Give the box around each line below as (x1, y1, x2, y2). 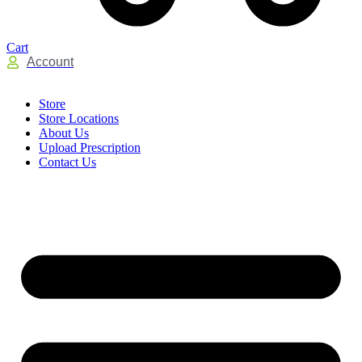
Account (27, 55, 74, 69)
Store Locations (39, 112, 119, 125)
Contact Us (39, 155, 96, 169)
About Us (39, 126, 89, 140)
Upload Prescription (39, 141, 141, 154)
